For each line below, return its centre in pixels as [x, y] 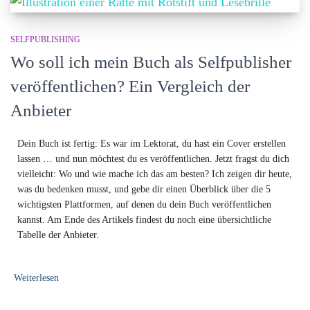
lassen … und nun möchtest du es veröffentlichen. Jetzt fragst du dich [153, 158]
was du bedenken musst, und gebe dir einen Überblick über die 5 [144, 189]
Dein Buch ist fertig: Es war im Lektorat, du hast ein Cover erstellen [152, 143]
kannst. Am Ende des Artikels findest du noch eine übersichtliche [144, 219]
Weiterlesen [36, 277]
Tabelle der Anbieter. [58, 235]
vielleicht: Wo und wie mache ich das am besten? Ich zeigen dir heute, [155, 174]
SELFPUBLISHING [45, 39]
